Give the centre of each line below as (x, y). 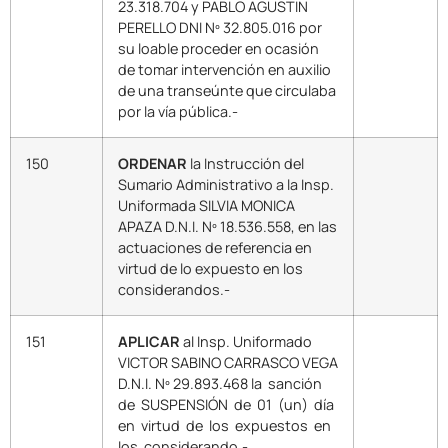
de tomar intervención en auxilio (224, 70)
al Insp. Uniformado (246, 342)
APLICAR (149, 342)
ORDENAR (152, 164)
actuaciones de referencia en (215, 248)
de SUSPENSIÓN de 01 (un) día (227, 405)
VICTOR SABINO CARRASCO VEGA (228, 363)
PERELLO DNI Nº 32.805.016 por (220, 28)
